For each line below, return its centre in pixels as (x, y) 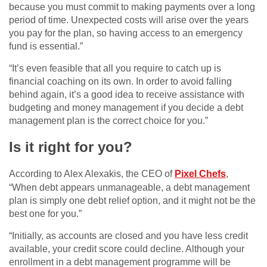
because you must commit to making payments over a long (132, 7)
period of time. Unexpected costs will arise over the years (129, 20)
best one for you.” (45, 214)
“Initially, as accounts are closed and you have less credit (128, 236)
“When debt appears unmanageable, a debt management (129, 188)
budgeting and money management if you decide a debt (126, 108)
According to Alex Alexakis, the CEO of (92, 174)
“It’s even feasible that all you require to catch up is (115, 69)
